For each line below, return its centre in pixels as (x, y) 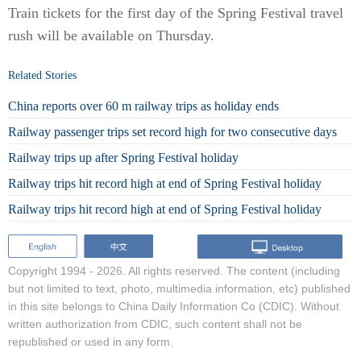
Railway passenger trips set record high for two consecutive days (172, 131)
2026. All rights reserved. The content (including (218, 270)
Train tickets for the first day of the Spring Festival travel (176, 13)
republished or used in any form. (91, 341)
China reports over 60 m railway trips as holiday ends (143, 106)
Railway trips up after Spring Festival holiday (123, 157)
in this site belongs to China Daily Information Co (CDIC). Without (174, 306)
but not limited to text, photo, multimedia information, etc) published (179, 288)
